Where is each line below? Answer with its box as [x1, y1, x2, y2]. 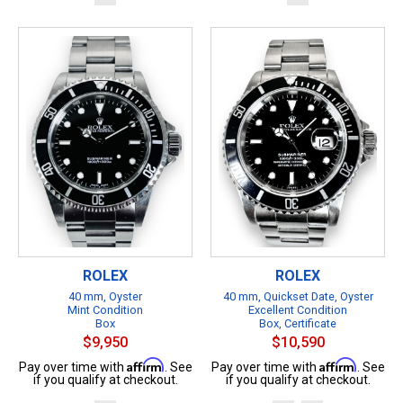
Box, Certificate [259, 316, 336, 330]
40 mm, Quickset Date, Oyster [222, 289, 373, 303]
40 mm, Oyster [68, 289, 142, 303]
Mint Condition [67, 302, 143, 317]
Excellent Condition [248, 302, 347, 317]
